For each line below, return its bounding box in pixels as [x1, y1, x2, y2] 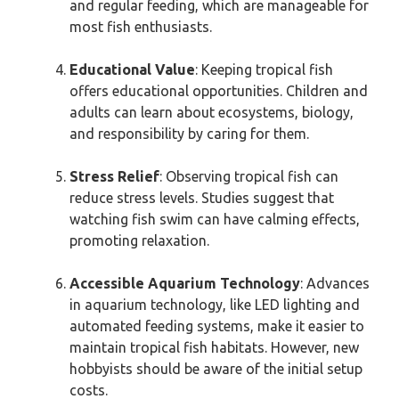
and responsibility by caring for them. [69, 126, 309, 142]
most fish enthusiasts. [69, 19, 212, 35]
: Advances [300, 275, 370, 291]
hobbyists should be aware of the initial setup [69, 361, 362, 377]
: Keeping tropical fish [195, 61, 333, 77]
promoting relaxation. [69, 232, 209, 248]
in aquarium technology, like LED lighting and [69, 297, 360, 313]
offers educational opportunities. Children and [69, 83, 368, 99]
